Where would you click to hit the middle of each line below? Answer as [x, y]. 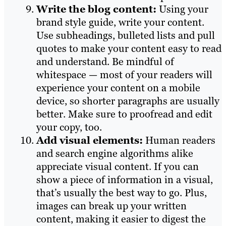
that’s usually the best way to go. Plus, [122, 192]
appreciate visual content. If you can [118, 166]
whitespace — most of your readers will [124, 74]
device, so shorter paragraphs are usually [128, 101]
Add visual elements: [91, 140]
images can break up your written [111, 206]
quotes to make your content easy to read [129, 48]
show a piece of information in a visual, [125, 179]
